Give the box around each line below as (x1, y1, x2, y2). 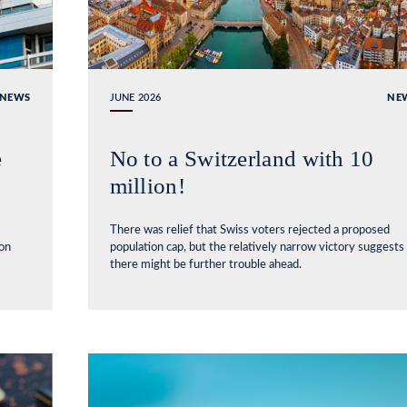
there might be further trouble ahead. (109, 258, 302, 271)
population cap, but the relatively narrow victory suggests (109, 241, 404, 253)
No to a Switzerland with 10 (109, 145, 374, 171)
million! (109, 173, 185, 198)
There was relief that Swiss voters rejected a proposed (109, 223, 390, 236)
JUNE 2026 (109, 92, 162, 103)
